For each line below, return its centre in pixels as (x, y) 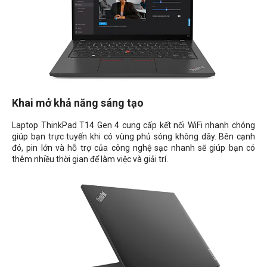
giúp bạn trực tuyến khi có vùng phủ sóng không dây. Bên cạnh (133, 136)
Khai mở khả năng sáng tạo (78, 103)
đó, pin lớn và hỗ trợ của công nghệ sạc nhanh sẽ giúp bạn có (133, 148)
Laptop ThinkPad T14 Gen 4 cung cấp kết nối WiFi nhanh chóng (133, 125)
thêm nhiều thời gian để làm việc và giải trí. (90, 159)
